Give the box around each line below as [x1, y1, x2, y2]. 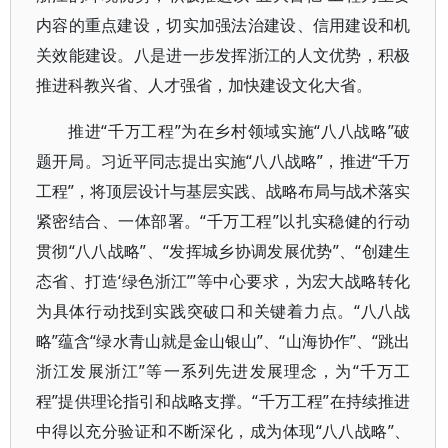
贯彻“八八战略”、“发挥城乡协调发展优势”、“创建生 [36, 240, 411, 262]
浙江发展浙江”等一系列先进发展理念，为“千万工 [36, 360, 411, 382]
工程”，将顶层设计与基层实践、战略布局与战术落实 [36, 180, 411, 202]
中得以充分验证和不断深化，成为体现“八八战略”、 [36, 420, 411, 442]
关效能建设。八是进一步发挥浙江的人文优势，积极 [36, 44, 411, 66]
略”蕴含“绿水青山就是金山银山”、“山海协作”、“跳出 [36, 330, 411, 352]
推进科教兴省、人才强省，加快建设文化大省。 [36, 74, 372, 96]
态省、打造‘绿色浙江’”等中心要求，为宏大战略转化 [36, 270, 411, 292]
